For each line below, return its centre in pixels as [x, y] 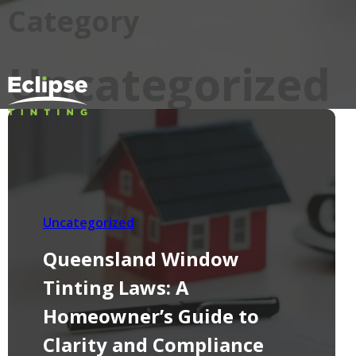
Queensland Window [141, 258]
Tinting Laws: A [116, 287]
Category [73, 21]
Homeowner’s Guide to [151, 315]
